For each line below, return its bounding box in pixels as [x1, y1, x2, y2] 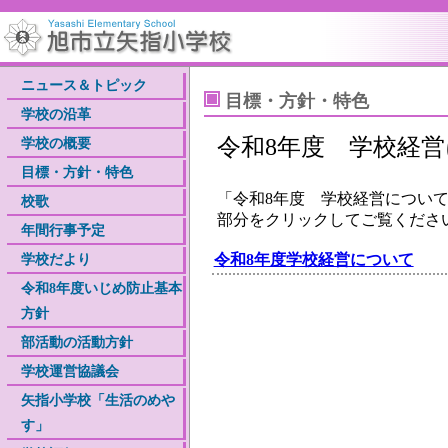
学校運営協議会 [21, 363, 120, 379]
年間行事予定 [21, 222, 106, 238]
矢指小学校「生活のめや [21, 392, 176, 408]
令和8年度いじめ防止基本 [21, 280, 183, 296]
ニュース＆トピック [21, 77, 148, 93]
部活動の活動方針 [21, 334, 134, 350]
